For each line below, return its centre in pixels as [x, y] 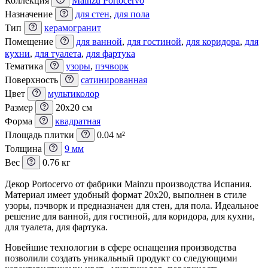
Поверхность [33, 80]
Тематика [25, 66]
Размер [20, 107]
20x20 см [74, 107]
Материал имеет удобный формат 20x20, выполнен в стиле [126, 194]
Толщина [25, 148]
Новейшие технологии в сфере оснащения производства [121, 247]
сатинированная [114, 80]
